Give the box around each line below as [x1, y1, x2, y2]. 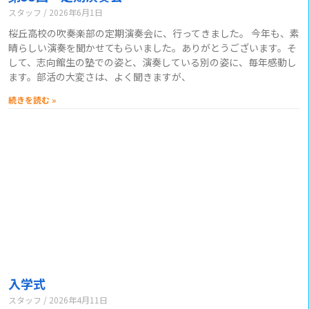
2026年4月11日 [47, 294, 108, 306]
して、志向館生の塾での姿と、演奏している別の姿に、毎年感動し [8, 54, 297, 69]
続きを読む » [8, 93, 56, 106]
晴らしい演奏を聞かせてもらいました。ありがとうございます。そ [8, 40, 297, 54]
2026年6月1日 [47, 6, 103, 18]
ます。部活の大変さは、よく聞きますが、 [8, 69, 191, 83]
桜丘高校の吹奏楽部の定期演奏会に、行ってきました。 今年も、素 [8, 26, 299, 40]
